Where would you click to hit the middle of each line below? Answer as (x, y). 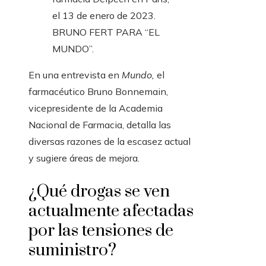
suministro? (72, 251)
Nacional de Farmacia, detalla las (100, 125)
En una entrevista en (75, 75)
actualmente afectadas (111, 211)
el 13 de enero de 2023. (104, 16)
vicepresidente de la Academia (96, 108)
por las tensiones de (101, 231)
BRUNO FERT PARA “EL (106, 32)
